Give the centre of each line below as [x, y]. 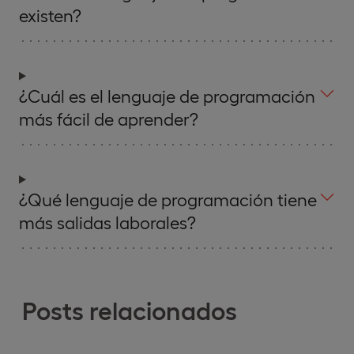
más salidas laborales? [107, 222]
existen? [50, 15]
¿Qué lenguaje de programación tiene [168, 199]
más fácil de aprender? [109, 118]
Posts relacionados [130, 309]
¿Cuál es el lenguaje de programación [167, 95]
